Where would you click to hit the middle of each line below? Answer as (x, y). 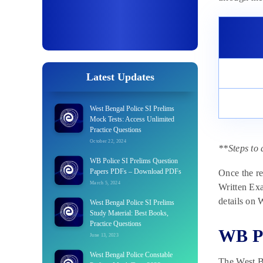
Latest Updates (120, 77)
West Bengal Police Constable (131, 255)
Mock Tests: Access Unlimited (132, 119)
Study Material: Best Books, (129, 213)
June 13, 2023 (104, 235)
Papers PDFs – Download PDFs (136, 172)
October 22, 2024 (108, 141)
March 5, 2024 (105, 183)
